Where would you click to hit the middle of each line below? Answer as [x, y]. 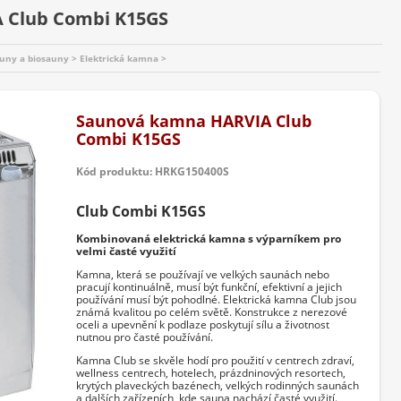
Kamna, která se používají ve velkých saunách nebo [203, 275]
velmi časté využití [126, 252]
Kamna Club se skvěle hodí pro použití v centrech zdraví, [215, 361]
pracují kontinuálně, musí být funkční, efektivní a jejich [209, 287]
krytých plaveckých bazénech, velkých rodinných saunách [218, 386]
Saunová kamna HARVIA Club [194, 121]
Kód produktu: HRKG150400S [153, 171]
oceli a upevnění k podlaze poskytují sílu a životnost [203, 325]
